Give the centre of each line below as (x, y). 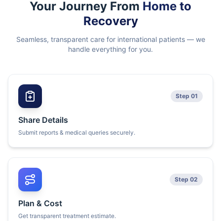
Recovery (110, 21)
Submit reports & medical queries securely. (77, 132)
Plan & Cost (40, 203)
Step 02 (186, 179)
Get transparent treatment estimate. (67, 216)
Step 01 (187, 96)
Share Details (43, 120)
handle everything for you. (110, 49)
